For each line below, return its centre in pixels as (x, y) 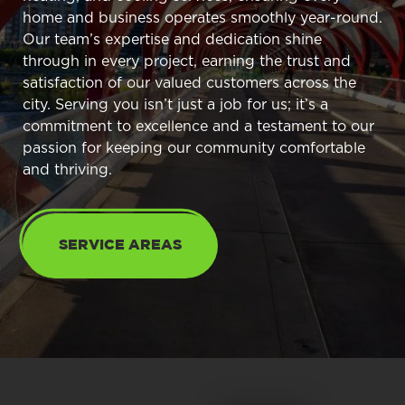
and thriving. (67, 170)
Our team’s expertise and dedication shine (172, 39)
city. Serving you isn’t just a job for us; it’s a (175, 104)
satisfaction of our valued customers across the (189, 83)
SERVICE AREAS (120, 245)
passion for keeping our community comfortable (194, 148)
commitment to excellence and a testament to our (198, 126)
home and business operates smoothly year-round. (202, 18)
